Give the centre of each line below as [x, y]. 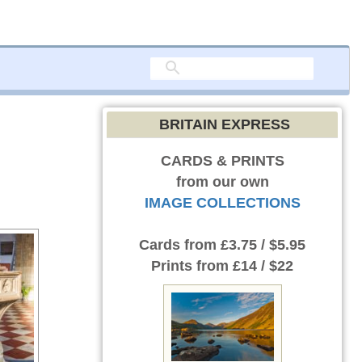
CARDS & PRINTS [222, 161]
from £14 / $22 [243, 266]
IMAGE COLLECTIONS [222, 203]
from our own [222, 182]
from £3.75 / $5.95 [243, 245]
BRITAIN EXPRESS [225, 124]
